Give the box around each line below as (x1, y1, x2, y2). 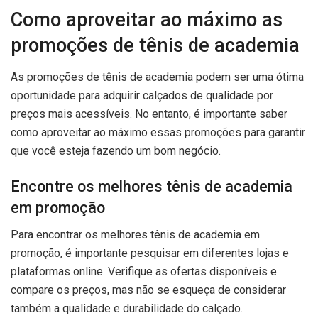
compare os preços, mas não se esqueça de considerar (11, 283, 286, 297)
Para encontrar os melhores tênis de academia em (11, 228, 260, 242)
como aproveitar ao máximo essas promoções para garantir (11, 126, 305, 140)
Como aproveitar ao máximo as (11, 9, 283, 32)
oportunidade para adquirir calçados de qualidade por (11, 89, 273, 103)
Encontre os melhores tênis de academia (11, 177, 292, 195)
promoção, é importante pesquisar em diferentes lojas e (11, 246, 289, 261)
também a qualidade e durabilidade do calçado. (11, 302, 243, 316)
